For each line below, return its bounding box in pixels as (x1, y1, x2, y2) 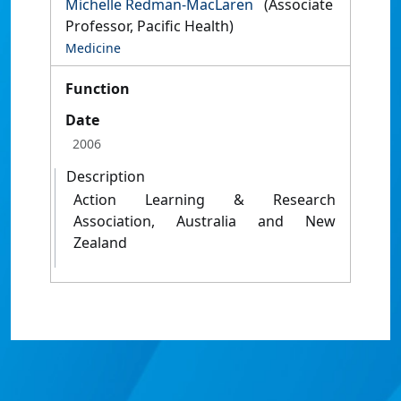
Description (66, 166, 145, 186)
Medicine (65, 39, 121, 56)
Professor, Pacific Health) (65, 16, 234, 36)
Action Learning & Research (73, 190, 336, 209)
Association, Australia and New (73, 211, 336, 231)
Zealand (73, 233, 127, 252)
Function (65, 79, 130, 98)
